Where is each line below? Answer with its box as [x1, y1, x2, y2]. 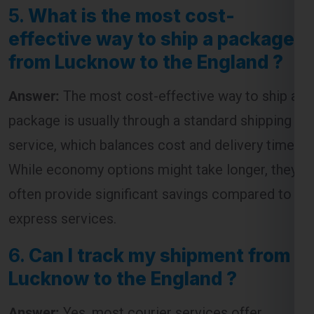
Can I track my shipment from [29, 185, 290, 207]
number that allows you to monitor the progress [8, 294, 302, 311]
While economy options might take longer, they [8, 102, 297, 119]
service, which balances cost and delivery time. [8, 77, 297, 95]
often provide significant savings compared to [8, 126, 292, 144]
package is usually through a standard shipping [8, 53, 292, 70]
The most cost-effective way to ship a [60, 28, 298, 46]
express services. [8, 151, 116, 168]
